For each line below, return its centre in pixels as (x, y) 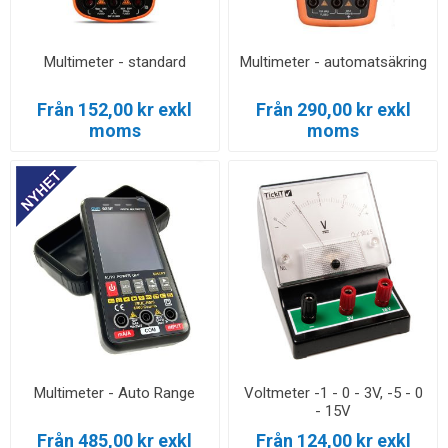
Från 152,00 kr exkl (115, 109)
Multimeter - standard (114, 61)
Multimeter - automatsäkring (333, 61)
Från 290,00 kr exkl (333, 109)
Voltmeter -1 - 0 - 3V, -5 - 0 (333, 392)
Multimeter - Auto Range (115, 392)
